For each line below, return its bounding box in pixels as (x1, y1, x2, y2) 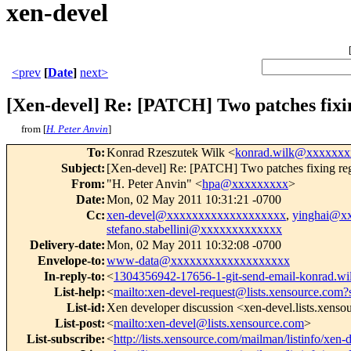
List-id (67, 301, 101, 315)
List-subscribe (27, 332, 101, 346)
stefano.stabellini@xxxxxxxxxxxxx (107, 223, 282, 237)
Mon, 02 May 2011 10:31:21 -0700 (107, 193, 281, 207)
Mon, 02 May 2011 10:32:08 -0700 (107, 238, 281, 252)
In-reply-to (44, 270, 101, 284)
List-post (55, 317, 101, 331)
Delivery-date (30, 238, 101, 252)
